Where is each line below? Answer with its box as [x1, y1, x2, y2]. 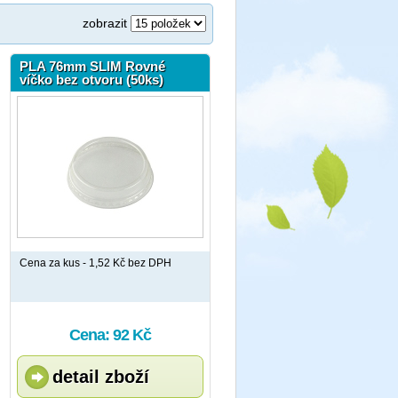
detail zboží [52, 367, 149, 386]
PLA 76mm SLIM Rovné [20, 59, 165, 74]
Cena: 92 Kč [69, 326, 151, 344]
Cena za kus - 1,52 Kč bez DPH [20, 257, 171, 269]
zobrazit [83, 16, 131, 30]
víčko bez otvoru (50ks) [20, 72, 163, 87]
